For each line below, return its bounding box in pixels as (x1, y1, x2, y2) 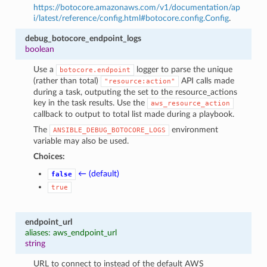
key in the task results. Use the (33, 98, 148, 107)
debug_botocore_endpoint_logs (24, 33, 141, 43)
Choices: (33, 151, 66, 161)
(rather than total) (33, 76, 101, 85)
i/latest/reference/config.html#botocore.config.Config (33, 13, 229, 23)
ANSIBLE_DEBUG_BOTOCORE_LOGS (53, 126, 166, 134)
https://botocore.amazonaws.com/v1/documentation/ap (33, 2, 241, 12)
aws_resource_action (151, 99, 231, 107)
